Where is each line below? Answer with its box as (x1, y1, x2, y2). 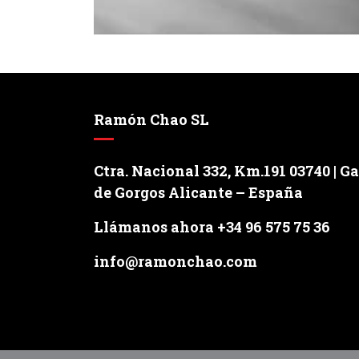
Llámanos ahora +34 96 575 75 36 (94, 217, 330, 236)
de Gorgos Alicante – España (94, 183, 303, 202)
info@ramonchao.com (94, 252, 257, 271)
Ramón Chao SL (94, 110, 209, 129)
